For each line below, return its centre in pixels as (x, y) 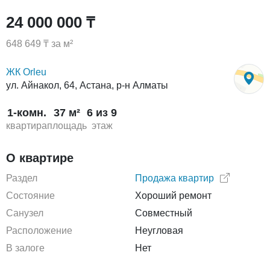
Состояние (30, 196)
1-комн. (27, 113)
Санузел (25, 213)
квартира (27, 126)
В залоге (25, 248)
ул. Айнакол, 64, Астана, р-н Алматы (87, 85)
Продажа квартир (174, 178)
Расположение (39, 231)
